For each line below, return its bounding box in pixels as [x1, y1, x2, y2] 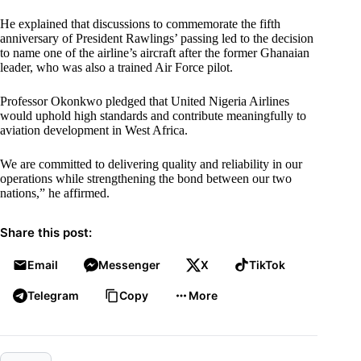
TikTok [249, 258, 285, 272]
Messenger [98, 258, 160, 272]
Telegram [27, 288, 79, 303]
